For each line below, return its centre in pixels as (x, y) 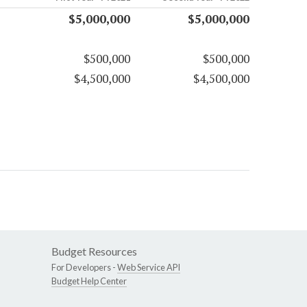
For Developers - (84, 268)
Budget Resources (94, 251)
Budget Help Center (89, 281)
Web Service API (149, 268)
